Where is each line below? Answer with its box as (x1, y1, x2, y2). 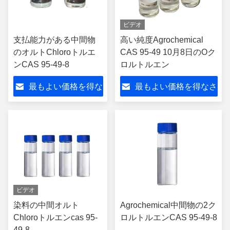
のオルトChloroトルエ (13, 48, 95, 56)
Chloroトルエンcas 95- (13, 213, 98, 222)
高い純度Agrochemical (120, 35, 203, 44)
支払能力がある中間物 (13, 35, 95, 44)
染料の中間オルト (13, 201, 79, 209)
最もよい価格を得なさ (135, 82, 217, 91)
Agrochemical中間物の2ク (120, 201, 216, 209)
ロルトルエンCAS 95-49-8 (120, 213, 217, 222)
